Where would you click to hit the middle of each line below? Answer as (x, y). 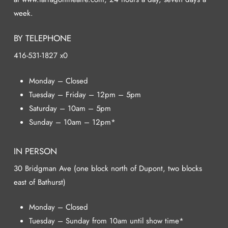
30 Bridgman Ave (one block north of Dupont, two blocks (108, 168)
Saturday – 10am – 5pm (70, 108)
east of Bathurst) (39, 182)
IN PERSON (35, 151)
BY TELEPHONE (42, 38)
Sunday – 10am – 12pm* (72, 122)
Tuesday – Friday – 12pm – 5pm (85, 94)
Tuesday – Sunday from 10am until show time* (106, 221)
